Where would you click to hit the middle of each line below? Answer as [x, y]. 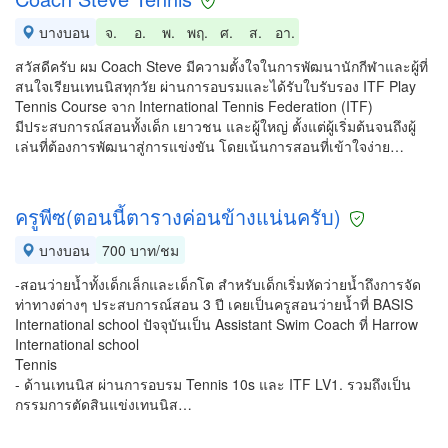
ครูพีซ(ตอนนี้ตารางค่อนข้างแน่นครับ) [178, 216]
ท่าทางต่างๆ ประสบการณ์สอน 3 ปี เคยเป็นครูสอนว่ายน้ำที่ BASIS [214, 304]
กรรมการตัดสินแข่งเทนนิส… [103, 404]
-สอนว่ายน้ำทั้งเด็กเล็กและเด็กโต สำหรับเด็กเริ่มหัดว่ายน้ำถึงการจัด [218, 284]
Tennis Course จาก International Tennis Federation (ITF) [194, 106]
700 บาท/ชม [140, 250]
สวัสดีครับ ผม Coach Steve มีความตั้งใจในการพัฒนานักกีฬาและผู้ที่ [221, 66]
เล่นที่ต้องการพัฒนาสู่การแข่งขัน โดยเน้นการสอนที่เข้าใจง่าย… [209, 146]
